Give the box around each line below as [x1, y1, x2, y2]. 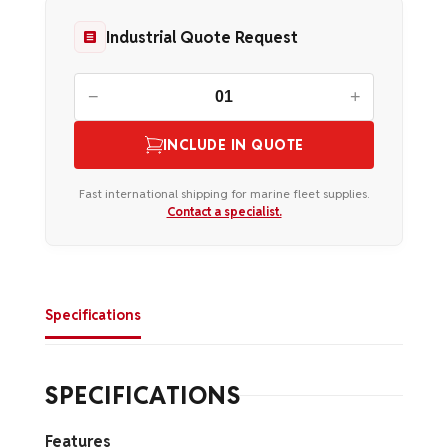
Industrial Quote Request [106, 26, 298, 48]
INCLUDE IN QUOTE [162, 136, 304, 154]
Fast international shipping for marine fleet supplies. [79, 186, 369, 201]
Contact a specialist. [166, 204, 282, 219]
